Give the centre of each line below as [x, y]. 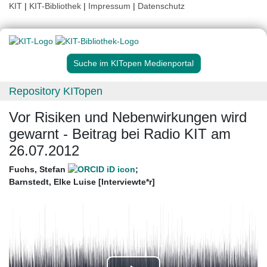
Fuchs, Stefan [38, 170]
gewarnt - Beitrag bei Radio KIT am [120, 134]
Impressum [109, 6]
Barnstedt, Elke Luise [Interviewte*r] [82, 182]
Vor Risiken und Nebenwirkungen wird [128, 117]
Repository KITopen [56, 91]
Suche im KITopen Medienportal [133, 63]
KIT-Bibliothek [56, 6]
